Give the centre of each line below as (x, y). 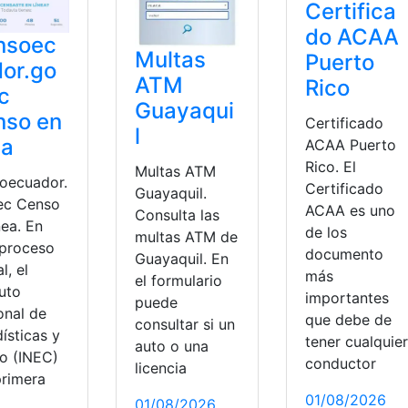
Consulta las (177, 215)
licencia (160, 368)
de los (326, 232)
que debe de (348, 319)
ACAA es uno (350, 210)
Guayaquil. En (181, 259)
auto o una (171, 347)
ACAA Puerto (350, 144)
